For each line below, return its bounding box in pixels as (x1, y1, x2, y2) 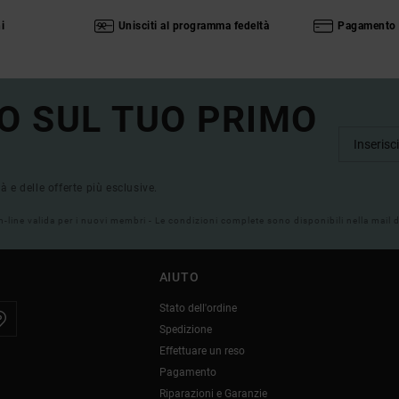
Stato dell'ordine (159, 302, 237, 315)
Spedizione (159, 323, 212, 337)
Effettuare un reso (159, 345, 245, 358)
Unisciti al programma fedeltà (118, 19, 270, 32)
